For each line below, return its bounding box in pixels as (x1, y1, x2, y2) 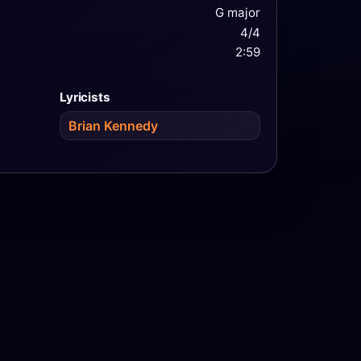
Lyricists (60, 89, 110, 105)
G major (215, 5, 260, 21)
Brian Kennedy (68, 117, 159, 134)
